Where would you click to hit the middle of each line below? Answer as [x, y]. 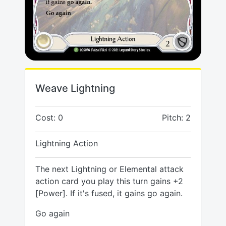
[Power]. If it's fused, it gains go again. [109, 193]
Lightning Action [67, 144]
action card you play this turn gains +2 [109, 181]
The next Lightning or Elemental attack [109, 169]
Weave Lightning [75, 89]
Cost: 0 [49, 118]
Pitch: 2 [176, 118]
